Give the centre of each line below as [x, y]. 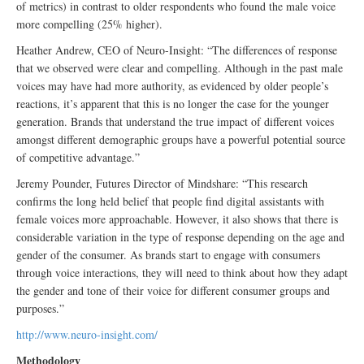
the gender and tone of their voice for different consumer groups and [173, 290]
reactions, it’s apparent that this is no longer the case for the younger [173, 104]
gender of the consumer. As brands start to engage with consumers [168, 255]
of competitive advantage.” [78, 157]
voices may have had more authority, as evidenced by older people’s [172, 86]
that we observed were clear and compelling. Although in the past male [180, 68]
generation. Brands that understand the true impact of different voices [175, 121]
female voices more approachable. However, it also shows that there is [177, 219]
